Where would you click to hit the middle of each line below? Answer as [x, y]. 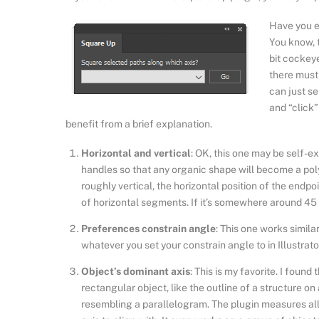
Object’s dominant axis [136, 271]
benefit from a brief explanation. [139, 124]
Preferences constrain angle [149, 228]
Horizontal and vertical [136, 153]
